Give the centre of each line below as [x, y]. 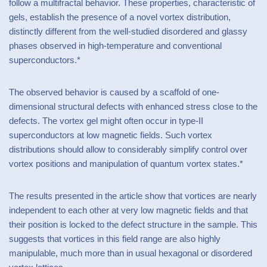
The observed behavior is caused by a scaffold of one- [114, 92]
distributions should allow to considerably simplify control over [128, 149]
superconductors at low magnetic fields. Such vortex [111, 135]
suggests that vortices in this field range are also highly [115, 239]
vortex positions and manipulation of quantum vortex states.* [126, 164]
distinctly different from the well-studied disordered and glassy [128, 31]
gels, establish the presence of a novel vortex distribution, [120, 17]
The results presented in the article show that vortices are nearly [133, 196]
